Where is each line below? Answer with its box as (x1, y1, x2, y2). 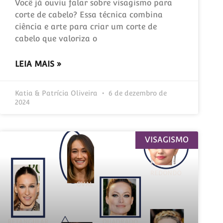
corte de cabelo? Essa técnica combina (15, 9, 163, 19)
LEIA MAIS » (15, 59, 62, 69)
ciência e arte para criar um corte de (15, 21, 157, 31)
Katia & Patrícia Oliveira (15, 89, 100, 97)
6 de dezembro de (107, 89, 167, 97)
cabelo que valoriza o (15, 33, 97, 43)
